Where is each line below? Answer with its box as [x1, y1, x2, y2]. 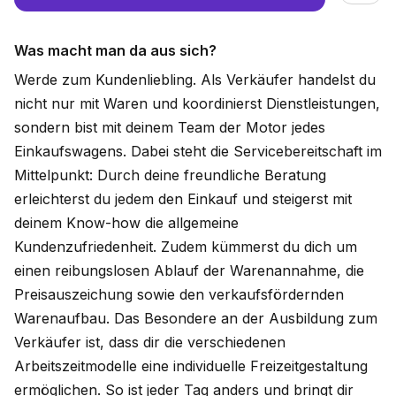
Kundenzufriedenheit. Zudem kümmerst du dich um [14, 238, 357, 255]
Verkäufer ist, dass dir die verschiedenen [14, 333, 286, 351]
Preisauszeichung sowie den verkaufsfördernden [14, 286, 344, 303]
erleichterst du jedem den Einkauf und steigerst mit [14, 190, 352, 208]
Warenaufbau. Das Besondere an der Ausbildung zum [14, 309, 377, 327]
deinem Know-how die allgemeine [14, 214, 239, 232]
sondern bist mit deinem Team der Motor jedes [14, 118, 325, 136]
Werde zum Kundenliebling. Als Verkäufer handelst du [14, 71, 376, 88]
